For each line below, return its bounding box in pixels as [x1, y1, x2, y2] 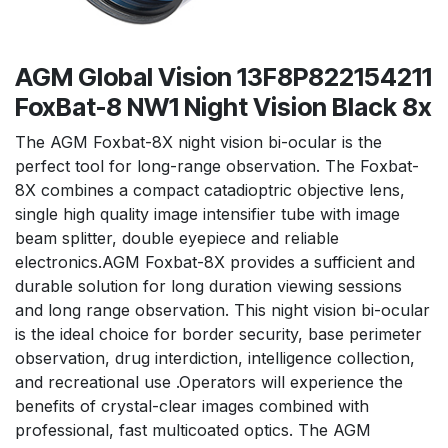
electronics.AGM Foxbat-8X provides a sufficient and [15, 252, 415, 273]
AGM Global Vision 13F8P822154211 [15, 62, 432, 93]
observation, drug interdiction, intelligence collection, [15, 348, 415, 369]
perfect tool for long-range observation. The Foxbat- [15, 156, 419, 177]
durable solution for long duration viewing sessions [15, 276, 402, 297]
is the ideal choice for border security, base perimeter [15, 324, 422, 345]
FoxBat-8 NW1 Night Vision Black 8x [15, 92, 432, 123]
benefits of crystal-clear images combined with [15, 396, 369, 417]
